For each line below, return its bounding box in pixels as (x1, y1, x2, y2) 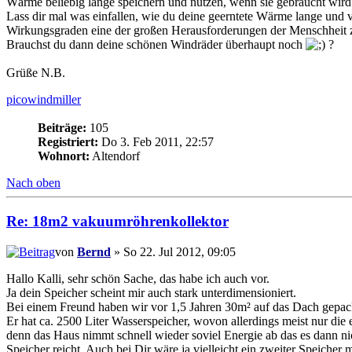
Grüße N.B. (6, 66, 65, 80)
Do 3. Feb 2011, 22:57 (98, 135, 214, 149)
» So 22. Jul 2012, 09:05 (111, 244, 236, 258)
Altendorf (90, 149, 140, 163)
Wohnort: (38, 149, 90, 163)
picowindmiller (6, 93, 81, 107)
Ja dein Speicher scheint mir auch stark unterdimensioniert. (6, 285, 296, 299)
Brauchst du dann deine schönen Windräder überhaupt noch (6, 38, 306, 52)
